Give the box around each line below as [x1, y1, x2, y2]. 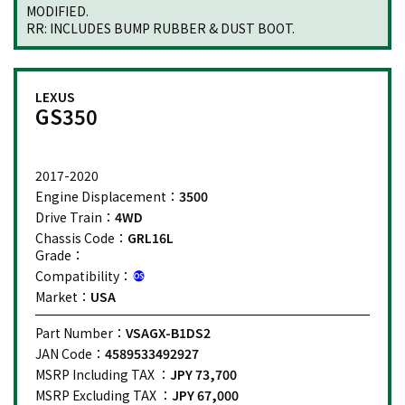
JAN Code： [35, 344, 105, 363]
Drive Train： [35, 207, 115, 226]
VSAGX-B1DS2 [126, 323, 211, 342]
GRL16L [127, 228, 174, 247]
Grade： [35, 245, 84, 264]
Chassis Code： [35, 228, 127, 247]
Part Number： [35, 323, 126, 342]
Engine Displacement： [35, 186, 179, 205]
